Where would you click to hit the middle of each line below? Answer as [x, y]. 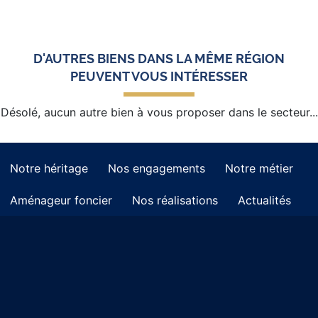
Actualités [264, 201]
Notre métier [259, 169]
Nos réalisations [175, 201]
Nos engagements [157, 169]
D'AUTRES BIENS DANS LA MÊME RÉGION [159, 59]
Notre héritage [49, 168]
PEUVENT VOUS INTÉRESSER [159, 77]
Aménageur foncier [61, 201]
